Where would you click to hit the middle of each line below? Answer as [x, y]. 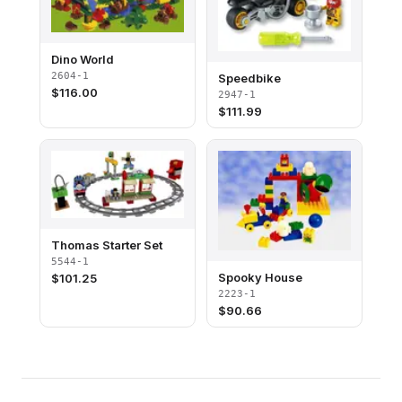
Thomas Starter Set [107, 245]
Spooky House [260, 277]
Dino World [83, 59]
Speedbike [249, 78]
